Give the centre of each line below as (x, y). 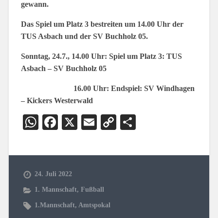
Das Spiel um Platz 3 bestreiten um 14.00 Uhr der (102, 24)
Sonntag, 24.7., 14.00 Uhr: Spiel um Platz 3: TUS (101, 56)
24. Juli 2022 (53, 174)
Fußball (92, 189)
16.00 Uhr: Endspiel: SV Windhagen (108, 88)
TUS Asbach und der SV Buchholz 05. (84, 36)
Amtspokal (94, 205)
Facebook (88, 122)
